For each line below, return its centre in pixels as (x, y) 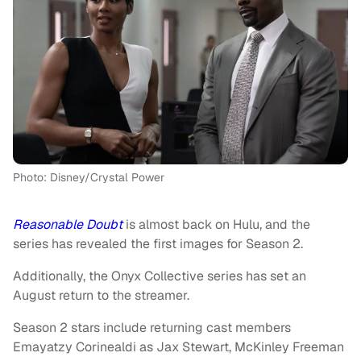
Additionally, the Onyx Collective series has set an (160, 276)
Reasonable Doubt (68, 225)
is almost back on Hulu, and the (218, 225)
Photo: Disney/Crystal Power (89, 178)
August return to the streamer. (101, 296)
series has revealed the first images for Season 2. (158, 244)
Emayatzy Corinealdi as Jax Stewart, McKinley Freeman (178, 347)
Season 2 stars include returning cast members (152, 328)
